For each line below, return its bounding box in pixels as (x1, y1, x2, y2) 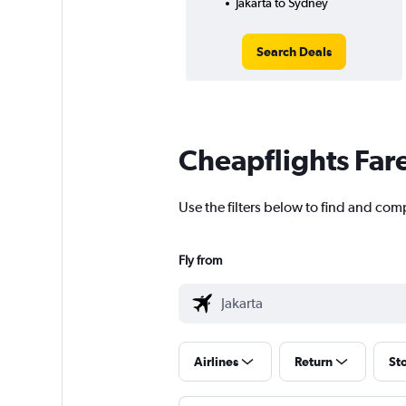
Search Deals (256, 44, 332, 60)
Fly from (178, 253, 222, 268)
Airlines (193, 354, 238, 370)
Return (294, 354, 333, 370)
